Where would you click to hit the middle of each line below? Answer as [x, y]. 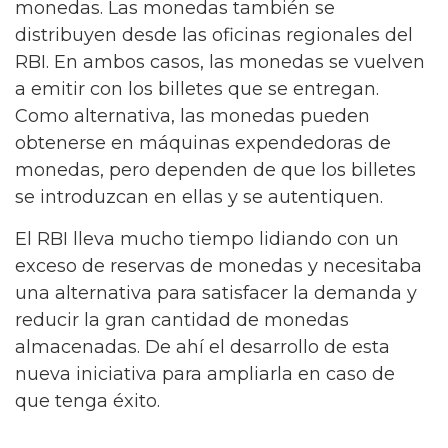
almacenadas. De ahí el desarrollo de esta [202, 347]
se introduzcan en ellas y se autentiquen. [199, 196]
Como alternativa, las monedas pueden [192, 115]
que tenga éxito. [87, 401]
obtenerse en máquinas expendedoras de [203, 142]
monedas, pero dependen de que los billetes [215, 169]
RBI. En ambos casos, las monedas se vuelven [220, 61]
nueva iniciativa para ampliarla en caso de [205, 374]
